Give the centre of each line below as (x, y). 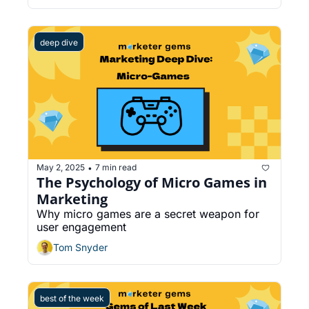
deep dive (59, 43)
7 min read (116, 168)
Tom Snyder (80, 248)
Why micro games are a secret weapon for (148, 213)
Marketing (72, 199)
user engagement (81, 227)
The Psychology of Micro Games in (152, 182)
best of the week (72, 298)
